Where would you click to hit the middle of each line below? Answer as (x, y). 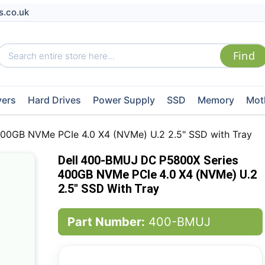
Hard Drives (54, 100)
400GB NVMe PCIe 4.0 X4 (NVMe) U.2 (157, 174)
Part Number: (106, 222)
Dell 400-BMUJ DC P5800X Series (148, 160)
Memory (216, 100)
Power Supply (124, 100)
